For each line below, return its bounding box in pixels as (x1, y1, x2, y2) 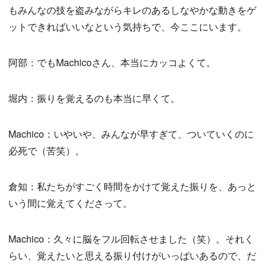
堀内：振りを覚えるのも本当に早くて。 (8, 91, 180, 105)
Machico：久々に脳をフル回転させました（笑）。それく (8, 232, 254, 246)
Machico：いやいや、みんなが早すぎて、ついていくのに (8, 127, 254, 141)
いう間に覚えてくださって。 (8, 196, 132, 210)
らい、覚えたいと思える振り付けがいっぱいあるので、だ (8, 249, 256, 263)
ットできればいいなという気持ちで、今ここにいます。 (8, 20, 247, 34)
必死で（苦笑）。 (8, 144, 85, 158)
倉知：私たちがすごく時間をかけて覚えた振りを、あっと (8, 179, 256, 194)
